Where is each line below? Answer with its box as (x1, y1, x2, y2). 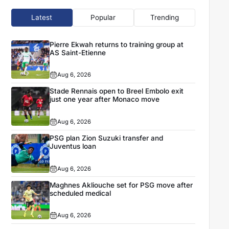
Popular (90, 13, 116, 22)
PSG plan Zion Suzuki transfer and (50, 134, 164, 143)
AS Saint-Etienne (50, 48, 106, 57)
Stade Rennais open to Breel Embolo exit (50, 87, 184, 96)
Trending (150, 13, 179, 22)
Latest (31, 13, 53, 22)
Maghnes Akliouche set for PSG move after (50, 180, 193, 189)
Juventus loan (50, 142, 97, 151)
